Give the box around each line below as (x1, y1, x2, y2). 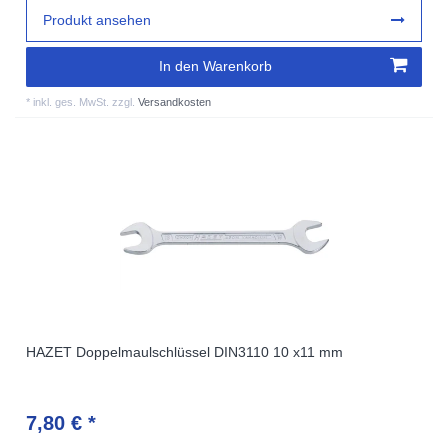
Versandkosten (138, 95, 212, 108)
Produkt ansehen (43, 11, 152, 28)
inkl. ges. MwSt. (33, 95, 110, 108)
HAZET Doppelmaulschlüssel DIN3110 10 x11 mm (26, 343, 344, 360)
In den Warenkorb (159, 58, 272, 75)
